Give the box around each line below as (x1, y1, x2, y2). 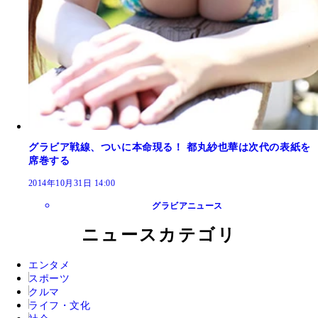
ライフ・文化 (28, 300, 91, 311)
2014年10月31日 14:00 (28, 177, 116, 188)
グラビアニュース (152, 200, 223, 211)
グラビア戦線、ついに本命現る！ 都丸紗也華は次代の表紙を (28, 142, 311, 153)
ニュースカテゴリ (81, 225, 237, 244)
